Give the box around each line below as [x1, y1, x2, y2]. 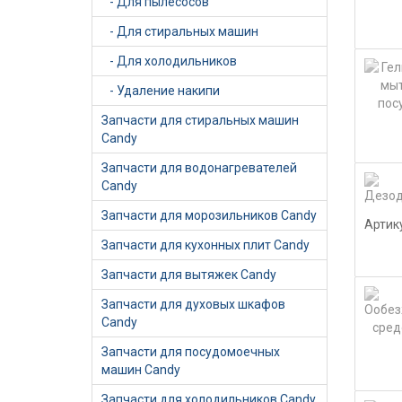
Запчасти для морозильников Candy [101, 208, 317, 223]
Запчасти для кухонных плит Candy [101, 238, 310, 252]
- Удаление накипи [101, 83, 220, 98]
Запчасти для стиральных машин [101, 113, 299, 127]
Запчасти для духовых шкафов [101, 297, 285, 311]
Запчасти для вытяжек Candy [101, 267, 276, 282]
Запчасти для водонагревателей [101, 161, 297, 175]
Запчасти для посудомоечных [101, 345, 280, 359]
